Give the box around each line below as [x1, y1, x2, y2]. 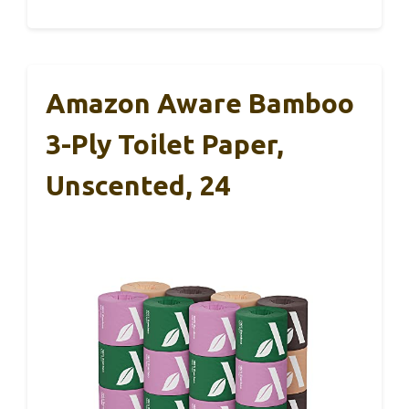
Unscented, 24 [46, 169, 230, 201]
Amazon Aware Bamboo [46, 87, 354, 119]
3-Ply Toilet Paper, [46, 128, 284, 160]
